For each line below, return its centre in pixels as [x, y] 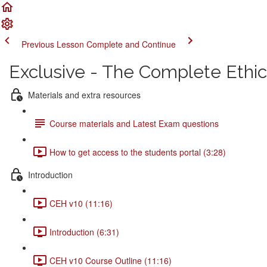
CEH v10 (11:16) [81, 203]
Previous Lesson [53, 44]
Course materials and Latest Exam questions [134, 123]
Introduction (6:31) [84, 232]
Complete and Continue [131, 44]
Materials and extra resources [84, 94]
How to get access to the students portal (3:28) [138, 152]
